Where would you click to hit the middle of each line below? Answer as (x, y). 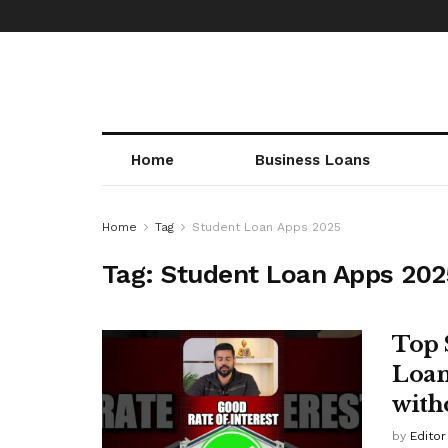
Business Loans (312, 160)
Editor (428, 436)
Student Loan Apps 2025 (266, 227)
